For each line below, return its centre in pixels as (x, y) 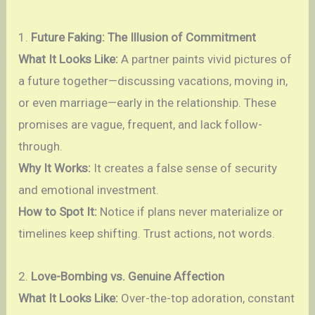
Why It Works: (55, 168)
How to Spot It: (58, 212)
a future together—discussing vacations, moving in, (153, 81)
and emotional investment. (89, 190)
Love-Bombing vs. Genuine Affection (128, 277)
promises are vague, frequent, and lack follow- (141, 125)
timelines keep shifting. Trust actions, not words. (147, 234)
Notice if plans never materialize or (191, 212)
